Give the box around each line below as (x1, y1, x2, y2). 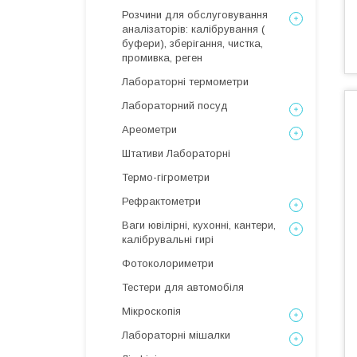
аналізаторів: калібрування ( (122, 23, 265, 35)
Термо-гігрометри (122, 171, 210, 183)
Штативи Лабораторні (122, 147, 230, 159)
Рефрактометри (122, 195, 201, 207)
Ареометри (122, 124, 177, 135)
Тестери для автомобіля (122, 281, 244, 293)
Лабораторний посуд (122, 100, 228, 112)
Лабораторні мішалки (122, 329, 230, 341)
